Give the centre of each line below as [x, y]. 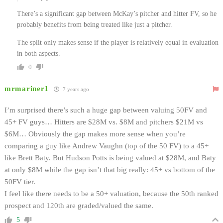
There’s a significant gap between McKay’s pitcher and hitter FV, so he [117, 13]
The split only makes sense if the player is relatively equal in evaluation [118, 42]
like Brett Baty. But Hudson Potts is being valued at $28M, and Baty [110, 158]
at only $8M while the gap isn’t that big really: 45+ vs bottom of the [110, 169]
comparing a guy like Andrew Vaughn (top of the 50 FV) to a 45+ [107, 146]
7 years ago [75, 89]
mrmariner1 [27, 88]
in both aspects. [39, 53]
